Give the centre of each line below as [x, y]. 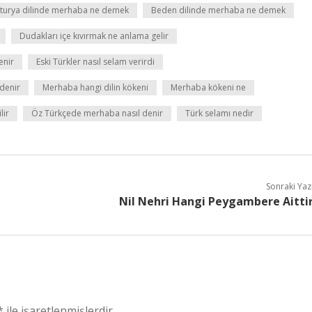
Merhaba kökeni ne [208, 87]
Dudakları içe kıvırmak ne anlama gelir [94, 36]
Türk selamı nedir [219, 113]
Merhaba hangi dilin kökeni [95, 87]
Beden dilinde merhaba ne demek [218, 10]
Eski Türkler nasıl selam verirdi [95, 62]
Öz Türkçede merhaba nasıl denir [97, 113]
